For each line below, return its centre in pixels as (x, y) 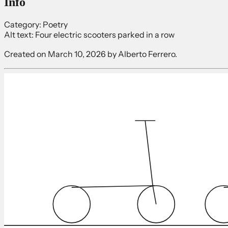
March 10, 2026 (77, 54)
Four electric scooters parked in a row (105, 34)
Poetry (55, 24)
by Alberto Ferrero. (141, 54)
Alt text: (19, 34)
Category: (23, 24)
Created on (26, 54)
